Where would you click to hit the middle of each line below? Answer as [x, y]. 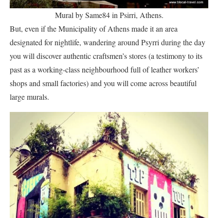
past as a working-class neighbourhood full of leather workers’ [105, 70]
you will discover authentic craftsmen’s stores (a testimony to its [106, 56]
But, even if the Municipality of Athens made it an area [94, 29]
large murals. [29, 97]
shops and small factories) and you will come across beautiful [103, 83]
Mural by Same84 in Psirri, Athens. [109, 15]
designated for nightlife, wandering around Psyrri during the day [108, 42]
